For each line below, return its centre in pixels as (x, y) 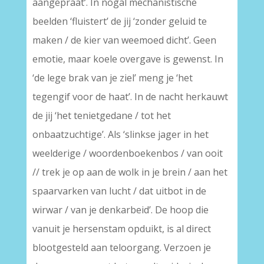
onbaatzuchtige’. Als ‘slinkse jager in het (120, 134)
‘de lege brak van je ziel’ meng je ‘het (112, 78)
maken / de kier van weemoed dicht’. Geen (124, 40)
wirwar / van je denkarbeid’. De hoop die (120, 210)
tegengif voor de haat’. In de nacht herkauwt (130, 97)
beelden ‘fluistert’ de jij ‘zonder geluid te (119, 21)
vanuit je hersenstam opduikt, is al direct (121, 229)
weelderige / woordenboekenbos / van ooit (127, 153)
